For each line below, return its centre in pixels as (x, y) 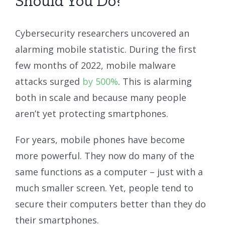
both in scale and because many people (101, 97)
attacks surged (49, 81)
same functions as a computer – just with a (109, 172)
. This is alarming (155, 81)
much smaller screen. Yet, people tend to (104, 188)
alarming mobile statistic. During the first (106, 49)
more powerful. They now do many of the (105, 155)
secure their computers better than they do (110, 204)
